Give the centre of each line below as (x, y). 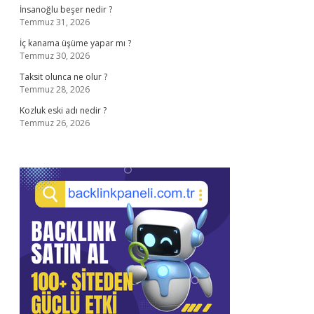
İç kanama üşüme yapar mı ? (75, 43)
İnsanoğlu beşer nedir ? (66, 9)
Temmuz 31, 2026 (55, 22)
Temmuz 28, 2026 (55, 89)
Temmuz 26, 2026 (55, 123)
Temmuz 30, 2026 (55, 56)
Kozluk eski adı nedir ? (63, 110)
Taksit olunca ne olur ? (63, 77)
